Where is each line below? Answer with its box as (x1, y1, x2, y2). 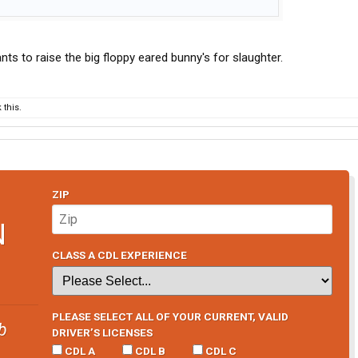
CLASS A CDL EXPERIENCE (51, 249, 187, 262)
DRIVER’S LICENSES (51, 325, 153, 339)
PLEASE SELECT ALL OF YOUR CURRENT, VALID (51, 309, 288, 323)
